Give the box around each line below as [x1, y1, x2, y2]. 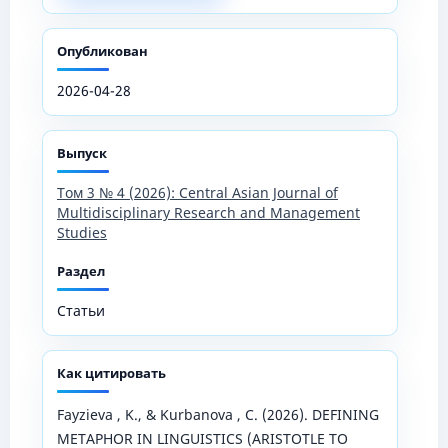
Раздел [56, 261, 105, 280]
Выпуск [56, 143, 107, 162]
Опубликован [56, 41, 148, 60]
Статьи [56, 300, 105, 320]
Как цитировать [56, 363, 166, 382]
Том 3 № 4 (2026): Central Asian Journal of [56, 182, 338, 202]
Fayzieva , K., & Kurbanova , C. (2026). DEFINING [56, 404, 379, 424]
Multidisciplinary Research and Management [56, 202, 360, 222]
